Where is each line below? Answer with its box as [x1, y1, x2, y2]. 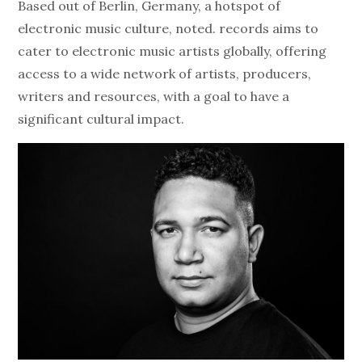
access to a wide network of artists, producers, [18, 65, 312, 82]
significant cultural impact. [18, 110, 188, 127]
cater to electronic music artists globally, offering [18, 42, 327, 59]
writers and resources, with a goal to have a [18, 87, 290, 104]
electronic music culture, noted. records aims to [18, 19, 319, 36]
